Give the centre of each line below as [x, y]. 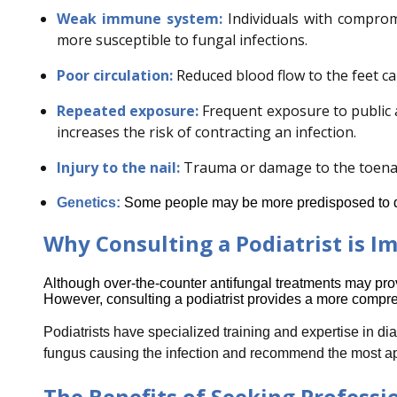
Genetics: [88, 202]
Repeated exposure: [129, 110]
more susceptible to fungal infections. [182, 39]
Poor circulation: [114, 75]
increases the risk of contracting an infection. [206, 132]
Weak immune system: [142, 18]
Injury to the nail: [118, 167]
